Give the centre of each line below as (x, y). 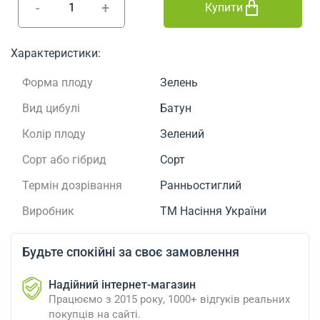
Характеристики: (56, 54)
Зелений (182, 134)
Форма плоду (57, 83)
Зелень (179, 83)
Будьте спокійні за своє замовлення (131, 252)
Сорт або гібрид (64, 160)
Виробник (48, 211)
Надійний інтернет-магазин (122, 285)
